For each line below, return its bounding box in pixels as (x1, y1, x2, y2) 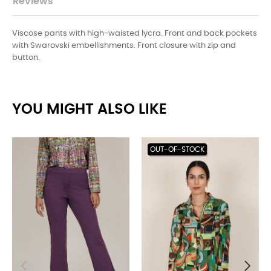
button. (12, 53, 40, 62)
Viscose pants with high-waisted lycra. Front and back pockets (12, 29, 257, 38)
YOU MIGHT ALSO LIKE (12, 102, 167, 117)
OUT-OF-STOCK (150, 145, 204, 153)
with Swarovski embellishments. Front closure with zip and (12, 41, 236, 50)
